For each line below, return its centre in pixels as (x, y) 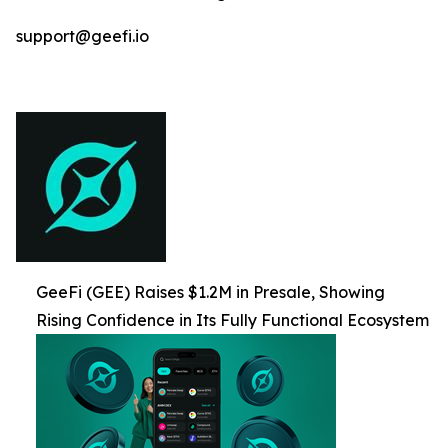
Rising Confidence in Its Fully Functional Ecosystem (232, 319)
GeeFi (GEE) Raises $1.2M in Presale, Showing (210, 291)
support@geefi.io (82, 35)
